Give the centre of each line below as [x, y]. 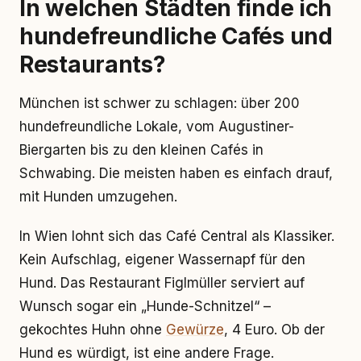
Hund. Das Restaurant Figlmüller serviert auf [162, 283]
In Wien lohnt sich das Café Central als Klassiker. [177, 236]
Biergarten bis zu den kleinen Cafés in [141, 150]
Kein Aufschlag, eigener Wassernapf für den [162, 259]
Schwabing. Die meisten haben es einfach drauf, [176, 173]
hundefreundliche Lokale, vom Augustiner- [157, 127]
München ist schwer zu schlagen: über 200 [160, 103]
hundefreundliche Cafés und [176, 36]
